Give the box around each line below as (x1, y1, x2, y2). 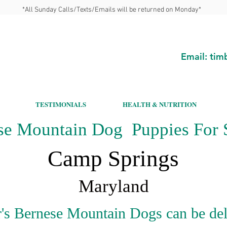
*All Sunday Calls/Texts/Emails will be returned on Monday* (22, 6, 201, 14)
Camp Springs (48, 146, 179, 171)
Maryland (78, 176, 149, 196)
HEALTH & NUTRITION (123, 99, 197, 109)
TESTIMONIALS (35, 99, 86, 109)
